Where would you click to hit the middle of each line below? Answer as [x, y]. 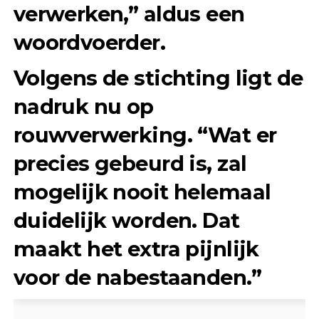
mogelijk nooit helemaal [142, 192]
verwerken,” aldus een [129, 14]
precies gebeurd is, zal [130, 164]
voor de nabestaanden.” [137, 278]
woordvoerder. [89, 43]
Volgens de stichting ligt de [158, 78]
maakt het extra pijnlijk [136, 249]
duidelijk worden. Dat [126, 221]
